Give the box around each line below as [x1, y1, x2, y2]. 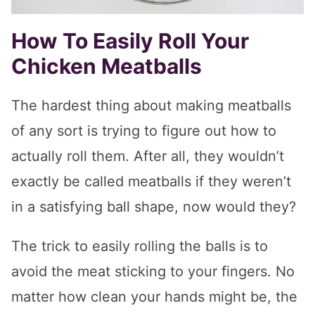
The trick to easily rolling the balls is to [11, 238, 268, 255]
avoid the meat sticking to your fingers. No [11, 263, 295, 281]
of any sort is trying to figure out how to [11, 122, 276, 140]
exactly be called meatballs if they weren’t [11, 173, 291, 191]
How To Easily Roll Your [11, 28, 249, 54]
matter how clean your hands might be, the [11, 288, 297, 306]
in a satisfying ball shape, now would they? [11, 198, 296, 216]
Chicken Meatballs [11, 53, 202, 79]
